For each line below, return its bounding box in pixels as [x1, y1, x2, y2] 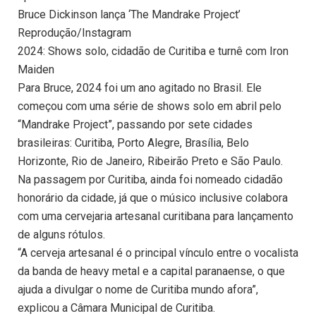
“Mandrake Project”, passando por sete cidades [18, 118, 253, 132]
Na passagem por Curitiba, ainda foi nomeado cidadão [18, 173, 283, 187]
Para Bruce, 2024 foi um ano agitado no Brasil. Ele [18, 81, 262, 95]
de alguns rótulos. [18, 228, 105, 242]
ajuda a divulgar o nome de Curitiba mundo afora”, [18, 283, 258, 297]
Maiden [18, 63, 54, 77]
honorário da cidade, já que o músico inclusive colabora [18, 191, 288, 205]
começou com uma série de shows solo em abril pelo [18, 99, 281, 114]
